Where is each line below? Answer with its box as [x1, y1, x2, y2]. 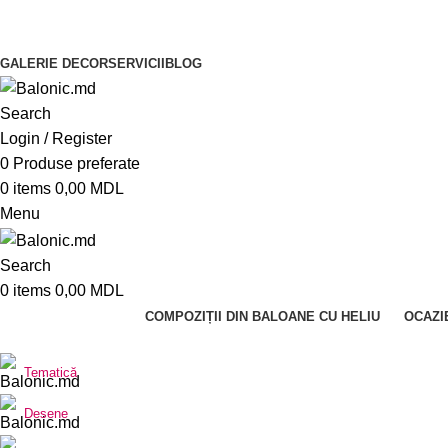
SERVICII [108, 56, 165, 71]
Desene [24, 406, 68, 422]
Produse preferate [13, 155, 140, 173]
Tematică [24, 365, 77, 381]
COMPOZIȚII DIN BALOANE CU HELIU [145, 308, 380, 324]
